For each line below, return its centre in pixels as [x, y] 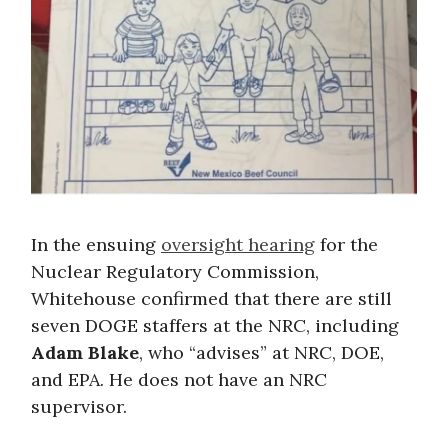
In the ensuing [96, 244]
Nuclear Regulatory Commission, [175, 271]
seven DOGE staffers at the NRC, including [215, 325]
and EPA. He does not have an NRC [179, 379]
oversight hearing [238, 244]
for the [346, 244]
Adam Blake [85, 352]
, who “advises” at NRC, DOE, [261, 352]
